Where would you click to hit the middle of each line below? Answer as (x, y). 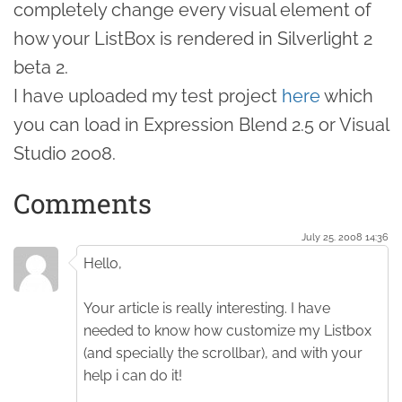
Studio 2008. (65, 153)
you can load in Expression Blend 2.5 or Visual (201, 124)
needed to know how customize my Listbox (227, 330)
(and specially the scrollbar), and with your (223, 353)
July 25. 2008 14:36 (345, 236)
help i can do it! (133, 375)
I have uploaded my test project (148, 96)
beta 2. (41, 67)
